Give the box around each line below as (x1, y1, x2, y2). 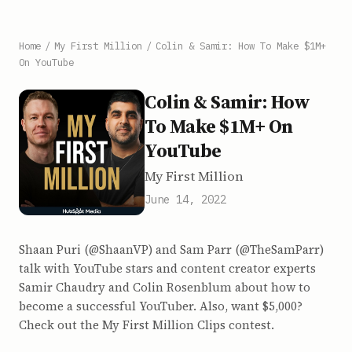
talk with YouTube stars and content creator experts (19, 260, 316, 277)
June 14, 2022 (145, 192, 226, 207)
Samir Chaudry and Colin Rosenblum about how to (19, 279, 310, 295)
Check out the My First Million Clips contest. (19, 317, 274, 333)
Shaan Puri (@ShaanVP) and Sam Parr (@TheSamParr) (19, 241, 324, 258)
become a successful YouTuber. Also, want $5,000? (19, 298, 302, 314)
